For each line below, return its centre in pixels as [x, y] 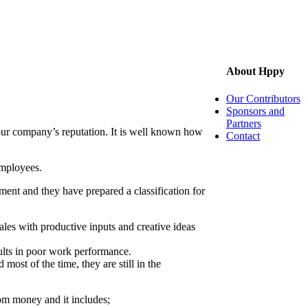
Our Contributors [263, 98]
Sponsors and [255, 111]
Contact [243, 135]
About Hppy [255, 71]
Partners [243, 123]
